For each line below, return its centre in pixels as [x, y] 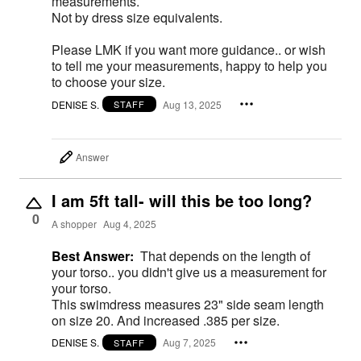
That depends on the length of [225, 256]
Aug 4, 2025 [130, 224]
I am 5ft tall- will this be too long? [182, 200]
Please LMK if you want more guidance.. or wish [189, 50]
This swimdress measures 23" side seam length [188, 304]
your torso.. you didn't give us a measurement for [189, 272]
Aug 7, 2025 [189, 342]
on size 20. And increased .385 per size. [166, 320]
